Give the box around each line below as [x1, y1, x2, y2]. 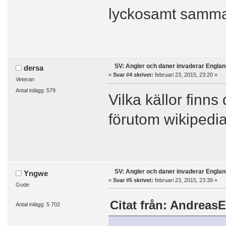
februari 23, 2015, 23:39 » [153, 177, 217, 183]
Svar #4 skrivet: [112, 72, 153, 78]
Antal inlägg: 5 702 [15, 201, 60, 207]
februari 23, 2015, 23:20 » [153, 72, 217, 78]
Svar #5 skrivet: [112, 177, 153, 183]
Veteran [15, 76, 34, 83]
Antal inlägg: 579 [15, 87, 55, 94]
